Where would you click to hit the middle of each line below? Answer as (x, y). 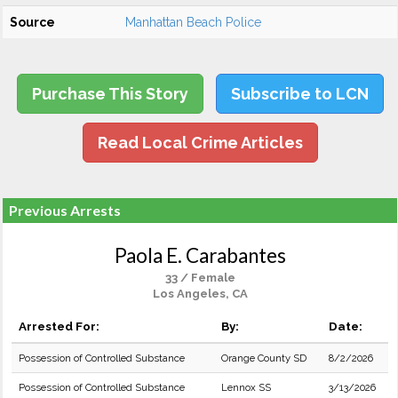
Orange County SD (264, 358)
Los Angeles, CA (200, 294)
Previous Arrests (65, 210)
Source (32, 22)
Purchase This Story (110, 94)
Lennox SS (246, 387)
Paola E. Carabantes (200, 255)
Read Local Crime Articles (200, 143)
